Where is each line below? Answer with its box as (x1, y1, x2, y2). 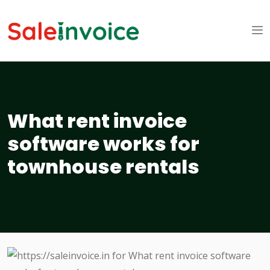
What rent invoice (7, 107, 187, 135)
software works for (7, 130, 199, 158)
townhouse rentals (7, 153, 199, 181)
